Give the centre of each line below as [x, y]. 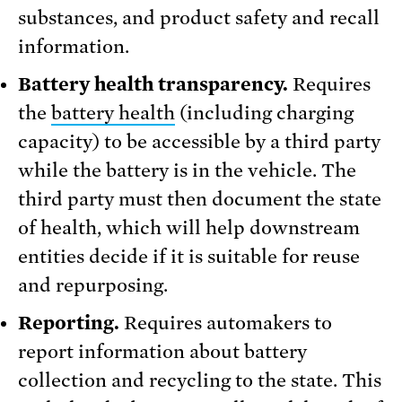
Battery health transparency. [153, 85]
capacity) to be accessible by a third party [199, 142]
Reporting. [69, 323]
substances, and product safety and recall [199, 18]
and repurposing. [93, 286]
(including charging [264, 114]
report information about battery [162, 352]
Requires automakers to [226, 323]
